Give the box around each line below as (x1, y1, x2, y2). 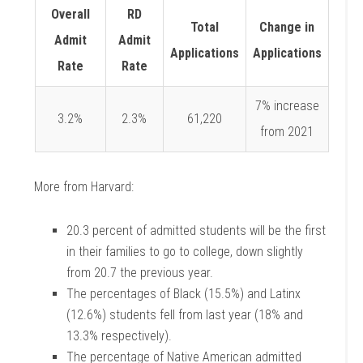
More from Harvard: (34, 179, 135, 194)
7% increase (254, 98, 319, 113)
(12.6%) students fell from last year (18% (66, 307, 284, 322)
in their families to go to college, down (66, 244, 267, 259)
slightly (267, 244, 304, 259)
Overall (50, 6, 90, 22)
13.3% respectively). (66, 328, 173, 344)
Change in (259, 19, 314, 35)
